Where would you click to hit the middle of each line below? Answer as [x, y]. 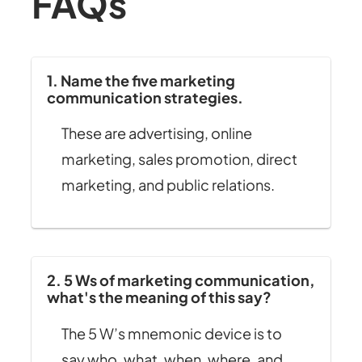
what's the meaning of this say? [159, 297]
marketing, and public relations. [168, 185]
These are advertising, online [156, 133]
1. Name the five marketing [141, 81]
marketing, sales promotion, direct [179, 159]
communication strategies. [145, 98]
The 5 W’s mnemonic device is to [171, 333]
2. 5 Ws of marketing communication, [181, 280]
